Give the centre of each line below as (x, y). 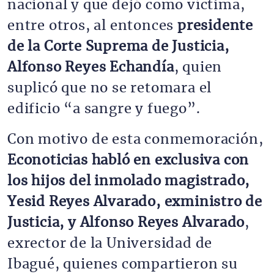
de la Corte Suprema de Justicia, (118, 46)
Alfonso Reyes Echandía (91, 67)
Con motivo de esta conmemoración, (135, 139)
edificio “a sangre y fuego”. (104, 109)
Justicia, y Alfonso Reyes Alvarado (126, 223)
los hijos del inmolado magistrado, (129, 181)
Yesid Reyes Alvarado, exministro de (135, 202)
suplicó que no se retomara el (110, 88)
